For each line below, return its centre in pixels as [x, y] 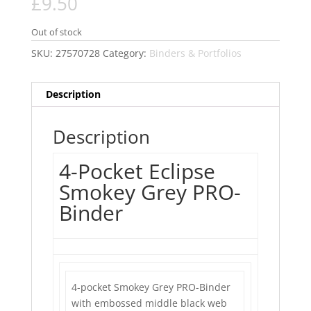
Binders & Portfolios [195, 53]
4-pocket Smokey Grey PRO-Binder [151, 287]
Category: [126, 53]
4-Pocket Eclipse [137, 171]
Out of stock [56, 32]
